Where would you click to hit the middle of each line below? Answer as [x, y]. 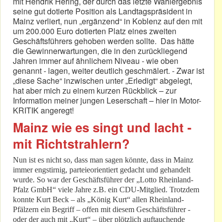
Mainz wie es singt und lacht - [102, 127]
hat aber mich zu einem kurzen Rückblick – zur [95, 91]
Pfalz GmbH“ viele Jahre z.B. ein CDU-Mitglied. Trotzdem [106, 190]
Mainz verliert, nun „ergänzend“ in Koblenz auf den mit [108, 21]
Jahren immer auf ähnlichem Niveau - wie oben [96, 61]
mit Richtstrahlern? [71, 144]
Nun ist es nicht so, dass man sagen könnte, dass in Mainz [103, 160]
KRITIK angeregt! [43, 111]
